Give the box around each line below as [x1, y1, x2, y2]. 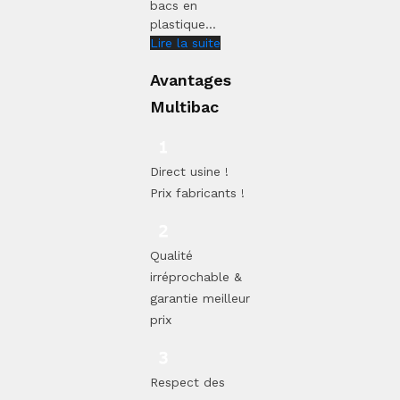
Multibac [150, 97, 219, 117]
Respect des [150, 375, 225, 390]
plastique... [150, 17, 225, 32]
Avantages [150, 71, 231, 90]
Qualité [150, 248, 193, 263]
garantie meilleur [150, 291, 250, 306]
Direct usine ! [150, 164, 229, 179]
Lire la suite [150, 36, 221, 51]
